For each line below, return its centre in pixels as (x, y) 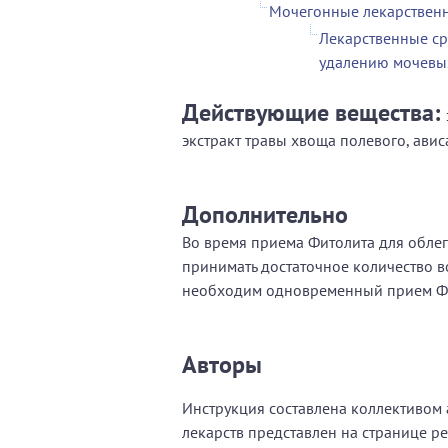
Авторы (222, 364)
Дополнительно (265, 214)
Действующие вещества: (314, 112)
